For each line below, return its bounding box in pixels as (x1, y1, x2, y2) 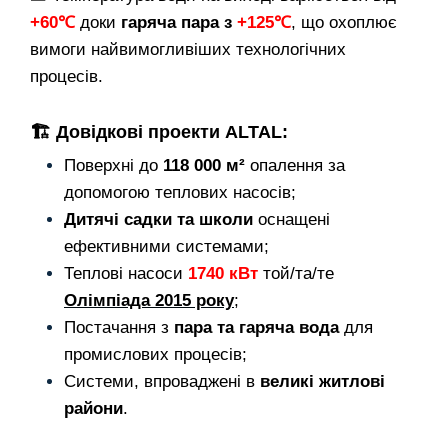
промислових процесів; (64, 344, 247, 364)
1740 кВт (188, 263, 258, 283)
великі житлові (260, 371, 385, 391)
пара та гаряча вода (174, 317, 339, 337)
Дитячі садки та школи (64, 209, 253, 229)
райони (64, 398, 123, 418)
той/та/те (258, 263, 334, 283)
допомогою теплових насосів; (64, 182, 296, 202)
